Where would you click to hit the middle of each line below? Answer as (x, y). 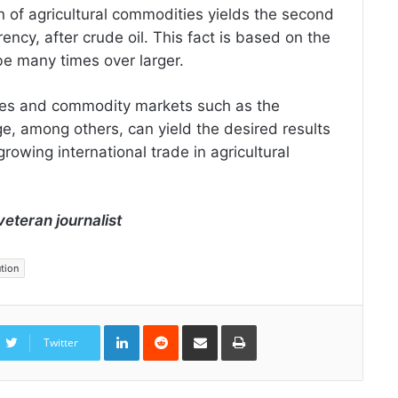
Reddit (195, 329)
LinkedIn (162, 329)
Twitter (61, 343)
